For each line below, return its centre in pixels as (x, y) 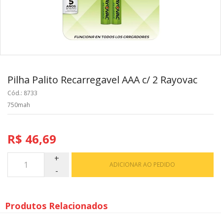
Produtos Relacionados (56, 206)
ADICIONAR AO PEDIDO (143, 164)
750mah (19, 105)
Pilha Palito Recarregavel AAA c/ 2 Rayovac (102, 79)
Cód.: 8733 (22, 93)
